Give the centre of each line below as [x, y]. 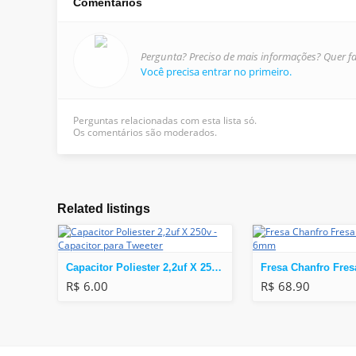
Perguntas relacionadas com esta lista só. [165, 121]
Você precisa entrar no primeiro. [216, 72]
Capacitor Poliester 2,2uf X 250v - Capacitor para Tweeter [217, 268]
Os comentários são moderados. [145, 133]
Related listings [104, 209]
